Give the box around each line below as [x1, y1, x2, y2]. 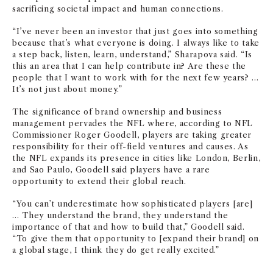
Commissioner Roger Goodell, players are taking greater [12, 130, 252, 140]
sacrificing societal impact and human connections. [12, 4, 224, 14]
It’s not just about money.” [12, 84, 122, 94]
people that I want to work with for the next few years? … [12, 73, 260, 83]
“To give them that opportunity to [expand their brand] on [12, 233, 260, 244]
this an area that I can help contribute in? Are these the [12, 61, 247, 71]
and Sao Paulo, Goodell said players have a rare [12, 165, 210, 175]
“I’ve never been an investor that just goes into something [12, 26, 258, 37]
